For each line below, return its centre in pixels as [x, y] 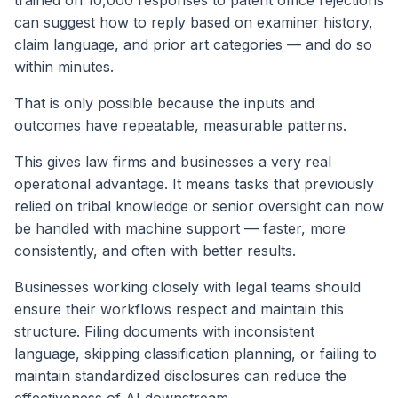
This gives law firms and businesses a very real [173, 161]
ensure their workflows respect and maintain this [179, 309]
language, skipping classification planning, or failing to [195, 353]
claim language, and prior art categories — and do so [193, 44]
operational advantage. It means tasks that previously [194, 183]
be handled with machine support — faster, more [180, 228]
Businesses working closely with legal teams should [187, 287]
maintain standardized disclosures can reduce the [180, 375]
